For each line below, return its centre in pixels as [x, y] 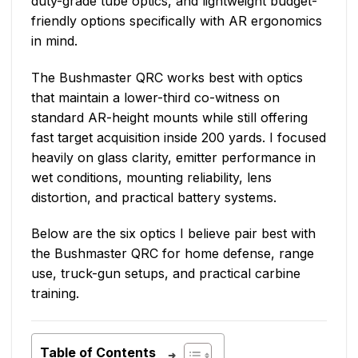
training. [55, 294]
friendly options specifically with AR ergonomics [177, 20]
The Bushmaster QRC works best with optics [167, 77]
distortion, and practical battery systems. [154, 197]
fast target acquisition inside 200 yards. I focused [179, 137]
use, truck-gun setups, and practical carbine [166, 274]
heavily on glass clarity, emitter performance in [173, 157]
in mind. [54, 40]
